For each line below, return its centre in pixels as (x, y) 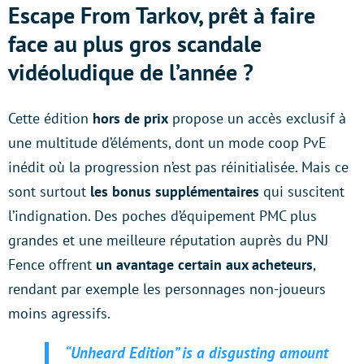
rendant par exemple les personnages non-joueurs (167, 288)
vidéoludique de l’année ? (131, 71)
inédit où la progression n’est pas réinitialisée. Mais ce (178, 167)
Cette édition (48, 118)
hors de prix (128, 118)
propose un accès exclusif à (257, 118)
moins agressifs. (59, 313)
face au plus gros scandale (135, 43)
